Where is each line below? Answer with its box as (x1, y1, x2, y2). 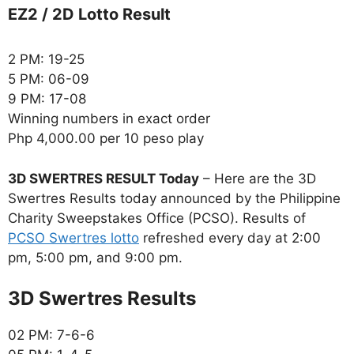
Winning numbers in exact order (8, 111, 210, 127)
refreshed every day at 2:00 (139, 229, 321, 246)
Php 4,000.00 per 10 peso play (8, 130, 204, 147)
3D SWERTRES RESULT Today (8, 170, 199, 186)
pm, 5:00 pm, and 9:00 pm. (8, 249, 183, 265)
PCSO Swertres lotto (8, 229, 139, 246)
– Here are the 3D (199, 170, 316, 186)
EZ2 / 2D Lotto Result (8, 5, 171, 24)
